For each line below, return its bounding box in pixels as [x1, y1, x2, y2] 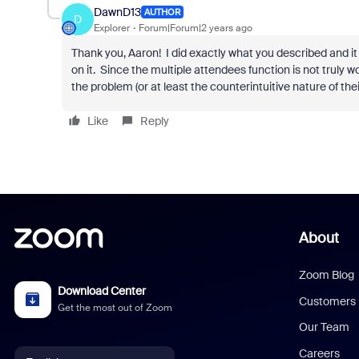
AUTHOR [143, 6, 180, 18]
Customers [299, 293, 357, 309]
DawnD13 [93, 4, 141, 19]
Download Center [58, 284, 147, 299]
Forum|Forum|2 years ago [138, 21, 252, 34]
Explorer [93, 21, 130, 34]
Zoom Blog [299, 268, 355, 282]
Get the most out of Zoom [58, 301, 173, 314]
